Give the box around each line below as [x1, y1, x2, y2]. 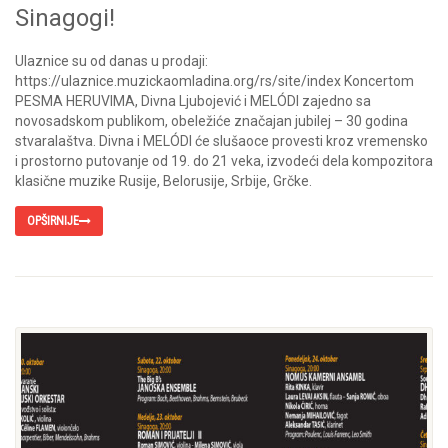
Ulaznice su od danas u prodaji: [15, 53, 208, 69]
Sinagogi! [15, 4, 115, 32]
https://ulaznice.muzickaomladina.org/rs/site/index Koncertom [15, 73, 414, 89]
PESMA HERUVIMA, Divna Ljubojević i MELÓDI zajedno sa [15, 93, 371, 109]
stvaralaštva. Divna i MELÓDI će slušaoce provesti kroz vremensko [15, 133, 428, 149]
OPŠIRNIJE [27, 214, 79, 228]
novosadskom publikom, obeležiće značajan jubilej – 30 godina [15, 113, 408, 129]
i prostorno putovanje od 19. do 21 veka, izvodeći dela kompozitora [15, 153, 433, 169]
